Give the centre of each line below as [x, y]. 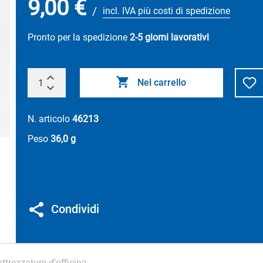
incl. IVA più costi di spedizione [166, 11]
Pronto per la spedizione [78, 37]
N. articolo [50, 119]
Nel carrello [162, 82]
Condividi [75, 209]
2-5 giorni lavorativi [169, 37]
